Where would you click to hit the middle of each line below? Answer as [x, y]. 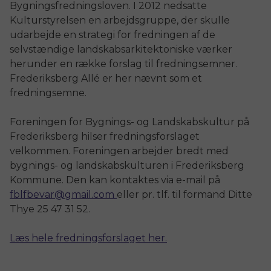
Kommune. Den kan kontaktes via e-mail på [115, 180]
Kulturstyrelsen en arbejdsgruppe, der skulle [120, 20]
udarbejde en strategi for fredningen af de [113, 34]
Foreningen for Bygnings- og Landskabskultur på [129, 122]
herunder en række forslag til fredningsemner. [123, 64]
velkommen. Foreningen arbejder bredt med [119, 151]
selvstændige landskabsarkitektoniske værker [121, 49]
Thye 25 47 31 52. [50, 209]
